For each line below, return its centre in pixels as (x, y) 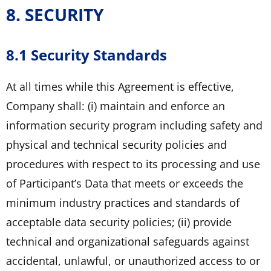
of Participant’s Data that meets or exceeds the (125, 183)
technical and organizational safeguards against (128, 241)
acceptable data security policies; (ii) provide (119, 222)
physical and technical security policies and (116, 144)
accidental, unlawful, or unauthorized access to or (133, 260)
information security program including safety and (134, 125)
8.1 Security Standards (87, 54)
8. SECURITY (55, 14)
